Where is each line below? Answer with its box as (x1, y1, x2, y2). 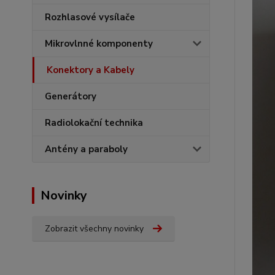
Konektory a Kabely (47, 64, 134, 76)
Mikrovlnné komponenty (45, 37, 153, 50)
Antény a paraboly (45, 143, 128, 155)
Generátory (45, 90, 96, 103)
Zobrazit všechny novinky (45, 223, 144, 234)
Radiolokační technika (45, 117, 143, 129)
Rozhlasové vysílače (45, 11, 135, 23)
